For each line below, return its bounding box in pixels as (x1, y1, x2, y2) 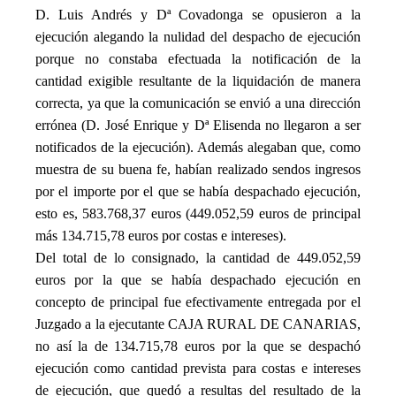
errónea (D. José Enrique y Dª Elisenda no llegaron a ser (35, 117, 361, 133)
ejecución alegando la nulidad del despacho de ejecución (35, 28, 361, 44)
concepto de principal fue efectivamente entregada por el (35, 293, 361, 309)
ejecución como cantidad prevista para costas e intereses (35, 360, 361, 376)
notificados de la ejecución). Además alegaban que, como (35, 139, 361, 155)
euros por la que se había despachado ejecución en (35, 271, 361, 287)
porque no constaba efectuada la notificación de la (35, 50, 361, 66)
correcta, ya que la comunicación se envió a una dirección (35, 95, 361, 110)
